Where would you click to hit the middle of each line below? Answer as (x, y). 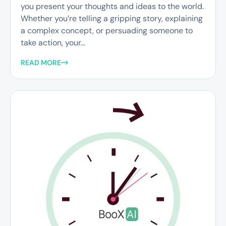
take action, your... (53, 42)
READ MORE (41, 63)
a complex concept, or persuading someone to (107, 30)
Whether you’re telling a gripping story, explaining (112, 18)
